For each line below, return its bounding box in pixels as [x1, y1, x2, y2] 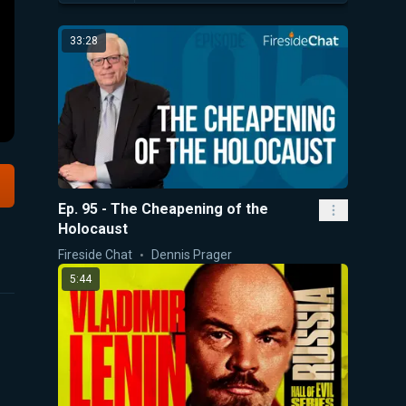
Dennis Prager [151, 246, 232, 262]
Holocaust [58, 219, 128, 237]
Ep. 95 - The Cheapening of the [58, 199, 268, 217]
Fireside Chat [58, 246, 132, 262]
